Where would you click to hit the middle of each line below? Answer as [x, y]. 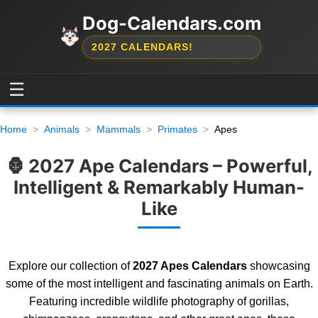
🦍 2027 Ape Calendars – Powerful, [159, 166]
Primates [177, 129]
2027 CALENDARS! [142, 47]
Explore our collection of [70, 266]
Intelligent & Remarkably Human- [159, 187]
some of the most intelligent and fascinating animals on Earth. [159, 284]
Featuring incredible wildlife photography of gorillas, [159, 301]
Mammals [119, 129]
